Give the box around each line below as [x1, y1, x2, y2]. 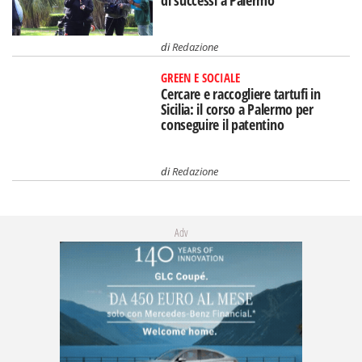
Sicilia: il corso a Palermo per [161, 99, 314, 119]
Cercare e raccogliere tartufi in [161, 83, 321, 103]
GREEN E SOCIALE [161, 69, 241, 86]
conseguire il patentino [161, 114, 284, 134]
